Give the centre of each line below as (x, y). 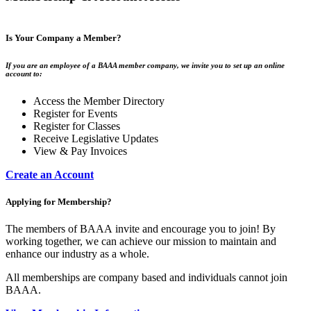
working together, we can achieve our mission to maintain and (141, 242)
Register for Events (75, 113)
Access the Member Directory (99, 101)
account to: (24, 73)
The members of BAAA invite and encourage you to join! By (141, 229)
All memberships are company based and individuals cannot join (146, 278)
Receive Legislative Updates (96, 138)
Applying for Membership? (59, 201)
